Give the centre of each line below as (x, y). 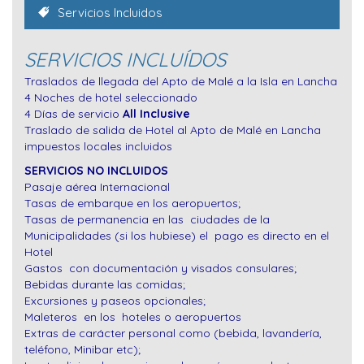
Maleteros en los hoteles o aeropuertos (133, 317)
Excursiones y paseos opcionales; (115, 301)
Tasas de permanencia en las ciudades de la (147, 220)
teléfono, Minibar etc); (82, 350)
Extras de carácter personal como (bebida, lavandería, (173, 334)
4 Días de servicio (74, 114)
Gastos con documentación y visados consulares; (160, 269)
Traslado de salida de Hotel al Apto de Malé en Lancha (173, 130)
